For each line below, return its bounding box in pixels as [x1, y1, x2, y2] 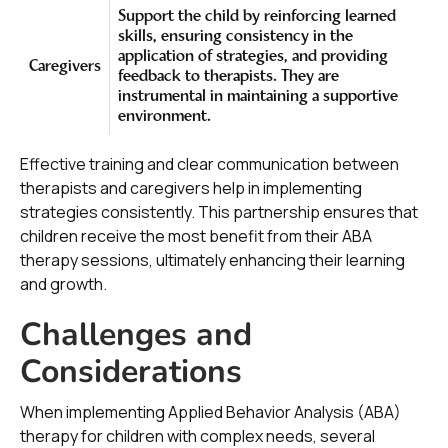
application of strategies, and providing [118, 49, 388, 65]
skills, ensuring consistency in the [118, 29, 353, 45]
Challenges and [20, 313, 252, 356]
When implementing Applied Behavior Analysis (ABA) [20, 401, 401, 423]
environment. [118, 109, 211, 125]
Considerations [20, 350, 242, 393]
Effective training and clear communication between [20, 153, 399, 175]
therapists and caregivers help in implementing [20, 177, 362, 199]
